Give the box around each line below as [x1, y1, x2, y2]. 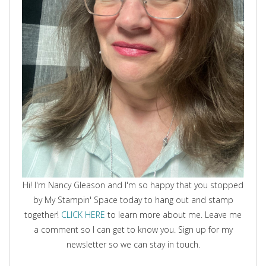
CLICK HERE [61, 208, 105, 220]
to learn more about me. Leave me [105, 208, 242, 220]
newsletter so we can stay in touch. [66, 238, 200, 250]
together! [24, 208, 61, 220]
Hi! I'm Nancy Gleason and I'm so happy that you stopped [23, 179, 243, 191]
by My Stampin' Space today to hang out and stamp [33, 194, 233, 205]
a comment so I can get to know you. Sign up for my [33, 223, 233, 235]
